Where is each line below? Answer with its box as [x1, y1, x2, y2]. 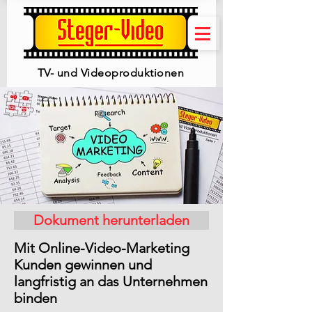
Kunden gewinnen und [14, 256, 152, 273]
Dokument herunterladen [33, 212, 189, 228]
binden [14, 290, 57, 306]
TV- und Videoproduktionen [38, 66, 184, 79]
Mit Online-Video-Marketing [14, 240, 189, 256]
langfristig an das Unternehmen [14, 273, 208, 290]
